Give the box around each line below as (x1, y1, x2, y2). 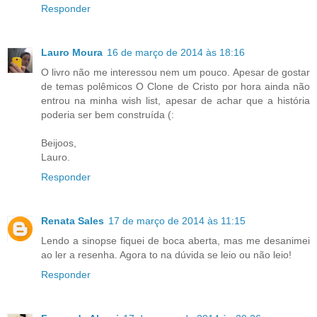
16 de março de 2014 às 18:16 (107, 47, 245, 59)
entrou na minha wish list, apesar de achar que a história (41, 95, 310, 107)
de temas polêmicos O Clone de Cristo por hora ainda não (41, 81, 310, 93)
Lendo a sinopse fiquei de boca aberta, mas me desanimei (41, 235, 310, 247)
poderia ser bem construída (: (41, 109, 174, 121)
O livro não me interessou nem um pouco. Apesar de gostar (41, 67, 310, 79)
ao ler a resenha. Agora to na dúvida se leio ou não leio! (41, 249, 292, 261)
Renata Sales (41, 215, 104, 227)
